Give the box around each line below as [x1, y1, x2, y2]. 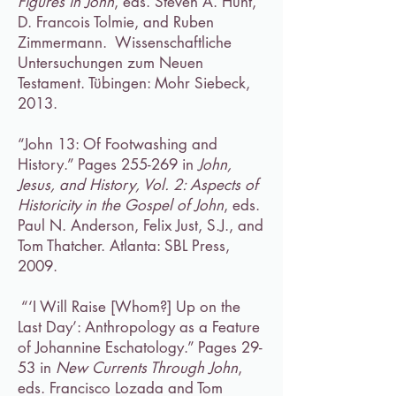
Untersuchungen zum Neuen [18, 53, 203, 72]
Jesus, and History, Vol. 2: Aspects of [18, 175, 258, 194]
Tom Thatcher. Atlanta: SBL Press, [18, 236, 230, 255]
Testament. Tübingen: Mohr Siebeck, [18, 73, 250, 93]
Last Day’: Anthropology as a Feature [18, 317, 260, 337]
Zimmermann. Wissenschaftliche [18, 33, 232, 52]
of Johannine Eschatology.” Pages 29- [18, 338, 263, 357]
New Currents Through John [56, 358, 238, 377]
